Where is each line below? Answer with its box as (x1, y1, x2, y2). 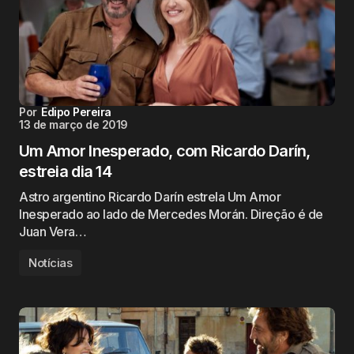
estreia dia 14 (19, 162, 111, 181)
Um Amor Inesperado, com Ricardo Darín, (19, 141, 311, 160)
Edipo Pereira (41, 105, 111, 119)
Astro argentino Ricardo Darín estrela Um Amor (19, 189, 281, 205)
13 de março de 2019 (19, 118, 128, 131)
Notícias (28, 255, 73, 270)
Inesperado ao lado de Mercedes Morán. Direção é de (19, 206, 323, 222)
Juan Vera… (19, 224, 87, 239)
